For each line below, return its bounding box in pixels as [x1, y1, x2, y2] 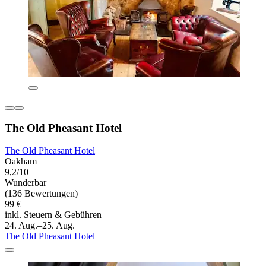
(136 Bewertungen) [5, 188, 78, 199]
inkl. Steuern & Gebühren [5, 210, 102, 220]
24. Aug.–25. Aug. [5, 220, 75, 231]
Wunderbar [5, 178, 46, 188]
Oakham [5, 156, 37, 167]
